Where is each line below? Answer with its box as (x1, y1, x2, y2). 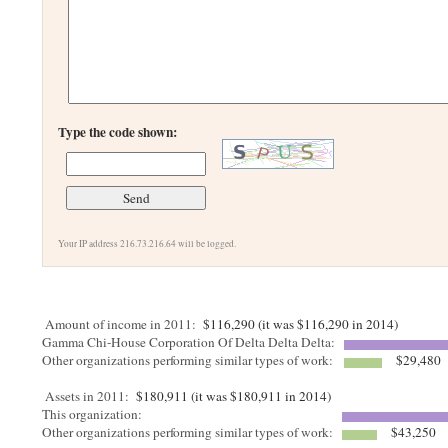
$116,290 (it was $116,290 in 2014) (199, 315, 399, 333)
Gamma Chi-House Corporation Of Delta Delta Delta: (42, 333, 340, 351)
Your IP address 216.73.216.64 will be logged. (58, 237, 237, 250)
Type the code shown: (58, 122, 178, 142)
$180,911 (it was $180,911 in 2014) (132, 387, 332, 405)
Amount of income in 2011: (45, 315, 197, 333)
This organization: (42, 405, 147, 423)
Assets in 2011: (45, 387, 130, 405)
